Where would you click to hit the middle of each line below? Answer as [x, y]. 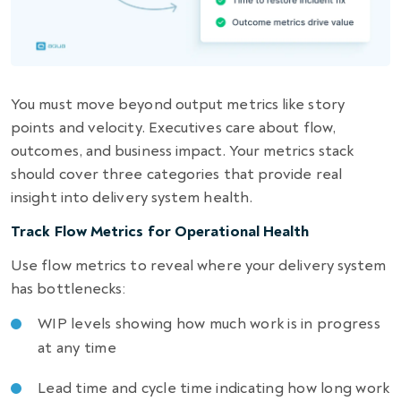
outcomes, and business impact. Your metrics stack [183, 150]
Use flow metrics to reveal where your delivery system [199, 265]
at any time [77, 347]
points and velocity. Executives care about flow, [174, 127]
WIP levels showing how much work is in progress [209, 323]
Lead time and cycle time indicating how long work [214, 388]
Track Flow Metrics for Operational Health [160, 231]
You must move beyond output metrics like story [178, 104]
